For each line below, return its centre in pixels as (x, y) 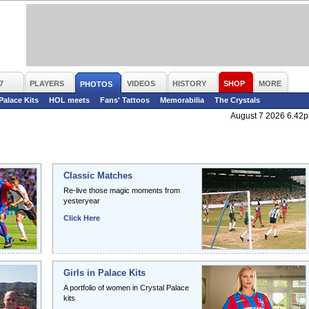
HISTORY (189, 83)
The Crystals (237, 100)
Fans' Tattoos (125, 100)
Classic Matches (98, 176)
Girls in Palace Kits (104, 273)
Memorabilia (182, 100)
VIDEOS (141, 83)
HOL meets (69, 100)
